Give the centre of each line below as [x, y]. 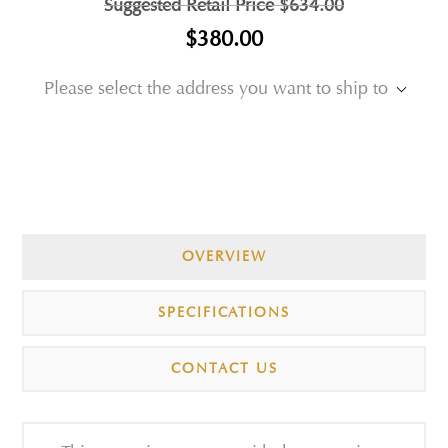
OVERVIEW [224, 256]
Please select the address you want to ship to [215, 88]
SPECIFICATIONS [224, 312]
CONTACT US [224, 368]
